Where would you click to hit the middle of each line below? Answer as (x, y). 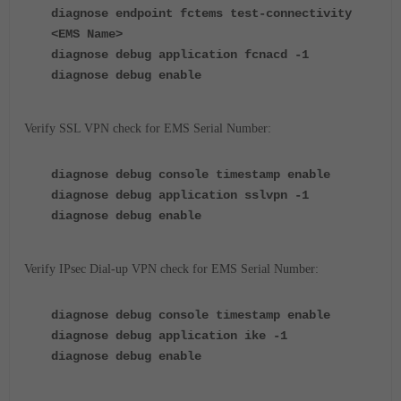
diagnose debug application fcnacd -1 (180, 55)
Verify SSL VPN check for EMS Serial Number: (148, 128)
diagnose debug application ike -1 (169, 336)
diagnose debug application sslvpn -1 (180, 195)
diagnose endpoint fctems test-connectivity (201, 13)
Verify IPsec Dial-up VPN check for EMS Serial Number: (171, 269)
